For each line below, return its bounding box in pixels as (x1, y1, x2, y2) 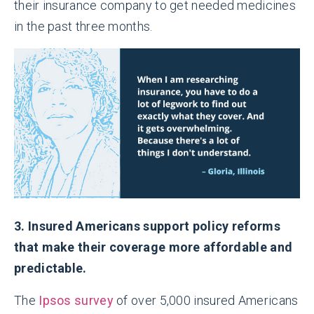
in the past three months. (14, 19, 153, 34)
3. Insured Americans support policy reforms (14, 218, 280, 233)
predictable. (14, 260, 87, 275)
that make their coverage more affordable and (14, 239, 293, 254)
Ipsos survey (39, 292, 114, 308)
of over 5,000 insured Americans (113, 292, 299, 308)
